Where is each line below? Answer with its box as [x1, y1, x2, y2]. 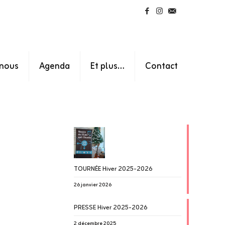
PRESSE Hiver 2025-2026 [73, 202, 148, 213]
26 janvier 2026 [73, 181, 111, 189]
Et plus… [90, 59, 125, 74]
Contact [145, 59, 178, 74]
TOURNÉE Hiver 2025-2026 [73, 164, 153, 174]
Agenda [39, 59, 70, 74]
